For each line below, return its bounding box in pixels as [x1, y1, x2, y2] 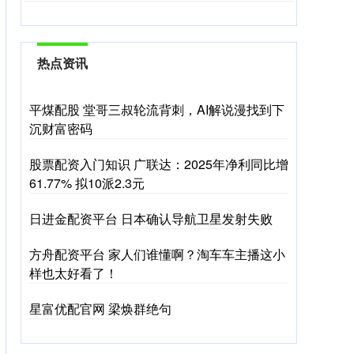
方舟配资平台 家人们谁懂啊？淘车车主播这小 [29, 245, 285, 263]
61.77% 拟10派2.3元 [29, 174, 145, 192]
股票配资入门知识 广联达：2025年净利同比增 [29, 155, 288, 173]
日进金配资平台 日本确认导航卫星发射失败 [29, 209, 273, 228]
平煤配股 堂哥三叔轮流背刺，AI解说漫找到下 [29, 100, 284, 119]
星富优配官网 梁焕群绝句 [29, 299, 171, 318]
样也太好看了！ [29, 264, 118, 282]
